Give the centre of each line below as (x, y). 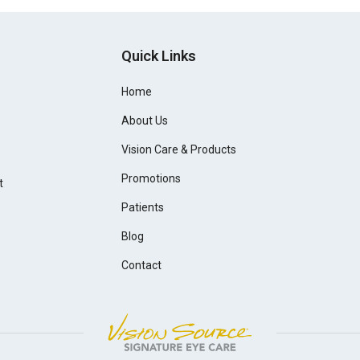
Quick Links (159, 56)
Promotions (151, 178)
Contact (142, 265)
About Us (145, 121)
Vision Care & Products (179, 149)
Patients (143, 207)
